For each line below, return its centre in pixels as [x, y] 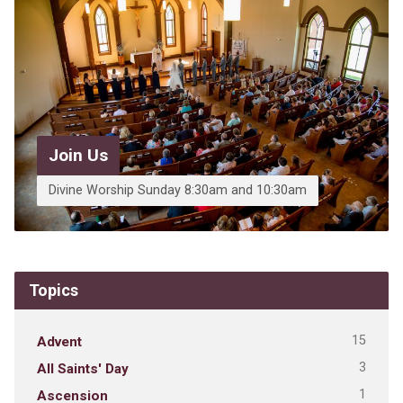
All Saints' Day [82, 368]
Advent [59, 341]
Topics [53, 290]
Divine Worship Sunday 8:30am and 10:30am [177, 190]
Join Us [78, 155]
